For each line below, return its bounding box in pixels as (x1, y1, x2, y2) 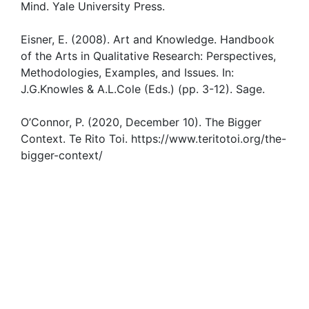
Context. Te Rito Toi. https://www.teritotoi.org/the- (21, 131, 286, 146)
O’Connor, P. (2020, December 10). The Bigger (21, 114, 261, 129)
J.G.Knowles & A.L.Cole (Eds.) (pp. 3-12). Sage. (21, 81, 265, 96)
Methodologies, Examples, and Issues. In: (21, 65, 234, 79)
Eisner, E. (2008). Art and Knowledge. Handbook (21, 32, 275, 46)
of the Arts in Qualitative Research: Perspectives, (21, 48, 276, 63)
